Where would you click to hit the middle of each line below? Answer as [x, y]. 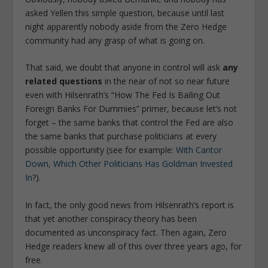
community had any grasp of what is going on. [115, 40]
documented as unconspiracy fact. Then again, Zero [126, 232]
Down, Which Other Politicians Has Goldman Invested [129, 164]
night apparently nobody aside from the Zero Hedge [126, 26]
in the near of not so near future [167, 81]
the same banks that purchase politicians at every [121, 136]
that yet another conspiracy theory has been [111, 218]
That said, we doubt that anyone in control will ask [124, 68]
